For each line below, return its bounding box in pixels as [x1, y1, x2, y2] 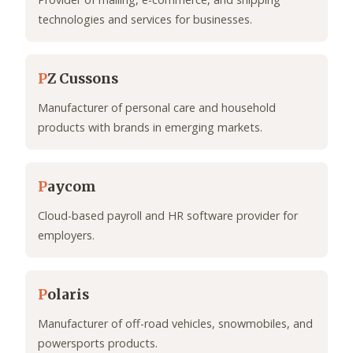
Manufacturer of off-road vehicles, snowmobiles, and [38, 316, 313, 332]
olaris [47, 286, 89, 304]
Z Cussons [47, 70, 118, 88]
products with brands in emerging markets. [38, 120, 262, 136]
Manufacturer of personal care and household [38, 100, 276, 116]
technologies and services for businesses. [38, 12, 252, 28]
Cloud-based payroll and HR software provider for [38, 208, 298, 224]
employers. [38, 228, 95, 243]
